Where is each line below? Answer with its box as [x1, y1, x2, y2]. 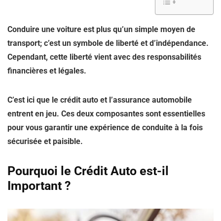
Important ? [7, 179, 71, 193]
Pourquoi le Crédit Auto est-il [7, 164, 169, 178]
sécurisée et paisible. [7, 137, 83, 146]
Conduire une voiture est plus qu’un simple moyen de [7, 25, 195, 34]
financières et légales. [7, 66, 86, 75]
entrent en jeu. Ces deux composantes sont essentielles [7, 109, 205, 118]
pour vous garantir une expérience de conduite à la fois [7, 123, 203, 132]
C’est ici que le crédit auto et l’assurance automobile [7, 95, 192, 105]
